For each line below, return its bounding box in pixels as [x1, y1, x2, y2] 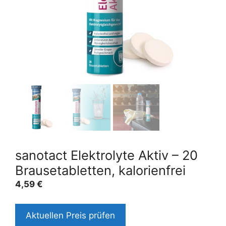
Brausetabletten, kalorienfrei [15, 162, 186, 178]
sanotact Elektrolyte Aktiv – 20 [15, 147, 198, 163]
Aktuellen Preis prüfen [26, 210, 115, 220]
